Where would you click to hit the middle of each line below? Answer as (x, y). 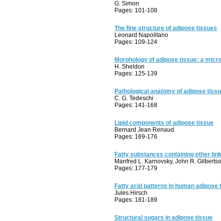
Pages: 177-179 (136, 168)
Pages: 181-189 (136, 200)
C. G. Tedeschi (134, 98)
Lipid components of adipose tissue (164, 123)
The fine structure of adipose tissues (166, 28)
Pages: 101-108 (136, 10)
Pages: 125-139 (136, 74)
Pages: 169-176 (136, 137)
